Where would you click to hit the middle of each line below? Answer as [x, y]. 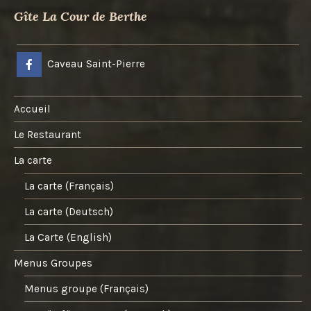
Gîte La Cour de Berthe [81, 16]
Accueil [32, 109]
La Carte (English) [68, 238]
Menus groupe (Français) [87, 289]
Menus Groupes [53, 263]
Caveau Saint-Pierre [96, 64]
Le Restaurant [48, 135]
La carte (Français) [69, 186]
